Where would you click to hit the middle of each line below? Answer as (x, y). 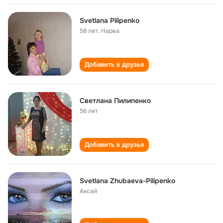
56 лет (89, 111)
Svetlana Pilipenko (110, 20)
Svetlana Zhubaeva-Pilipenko (127, 181)
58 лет (89, 31)
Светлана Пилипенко (115, 101)
